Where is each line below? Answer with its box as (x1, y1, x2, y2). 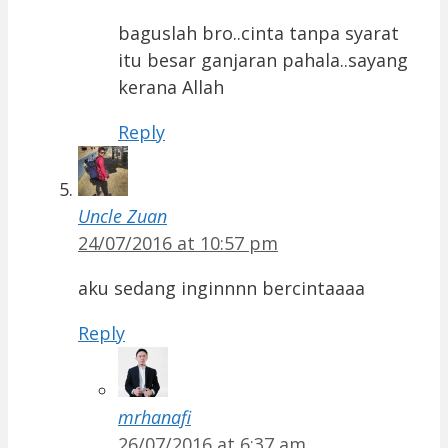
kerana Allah (118, 75, 224, 100)
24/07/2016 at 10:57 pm (78, 231, 278, 256)
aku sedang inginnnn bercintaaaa (78, 276, 365, 301)
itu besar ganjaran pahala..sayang (118, 48, 408, 73)
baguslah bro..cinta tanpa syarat (118, 21, 399, 46)
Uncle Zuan (78, 204, 167, 229)
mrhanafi (118, 405, 191, 430)
